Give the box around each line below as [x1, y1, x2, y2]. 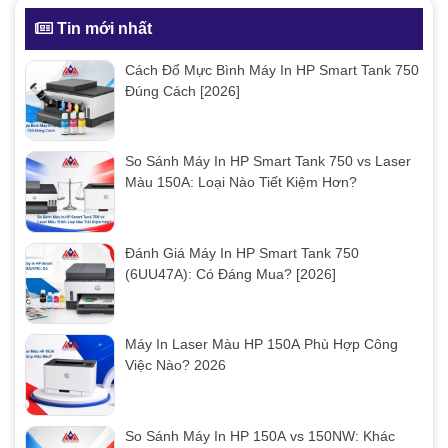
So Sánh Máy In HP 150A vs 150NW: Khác [125, 427, 395, 444]
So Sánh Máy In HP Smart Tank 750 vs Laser [125, 153, 411, 170]
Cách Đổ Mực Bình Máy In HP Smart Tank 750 [125, 61, 419, 78]
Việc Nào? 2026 [125, 357, 226, 374]
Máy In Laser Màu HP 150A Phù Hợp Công [125, 336, 398, 353]
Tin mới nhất [53, 19, 152, 37]
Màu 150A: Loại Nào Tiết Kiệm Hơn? [125, 174, 357, 191]
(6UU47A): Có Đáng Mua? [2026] [125, 265, 336, 282]
